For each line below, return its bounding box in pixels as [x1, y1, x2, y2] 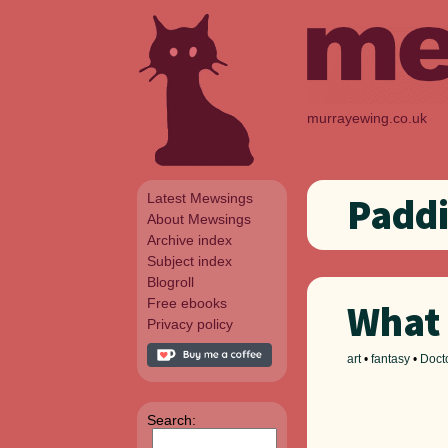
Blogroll [147, 274, 194, 290]
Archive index [147, 232, 232, 248]
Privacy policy [147, 316, 233, 332]
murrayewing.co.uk [307, 110, 427, 126]
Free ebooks [147, 295, 227, 311]
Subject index [147, 253, 232, 269]
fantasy [371, 351, 410, 366]
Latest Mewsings [147, 190, 253, 206]
